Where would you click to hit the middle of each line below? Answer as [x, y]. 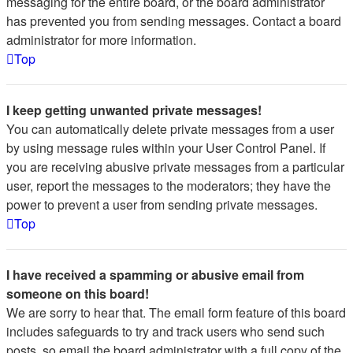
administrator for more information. [101, 40]
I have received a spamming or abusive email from [155, 275]
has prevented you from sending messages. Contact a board [174, 21]
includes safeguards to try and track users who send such [165, 331]
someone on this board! [78, 294]
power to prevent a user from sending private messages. [162, 204]
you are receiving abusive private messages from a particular [175, 167]
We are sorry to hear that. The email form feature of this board [176, 312]
